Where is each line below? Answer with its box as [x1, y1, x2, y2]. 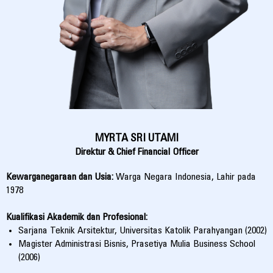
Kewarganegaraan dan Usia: [6, 172, 116, 182]
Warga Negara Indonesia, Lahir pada [116, 172, 256, 182]
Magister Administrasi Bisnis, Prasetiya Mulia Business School [18, 239, 255, 249]
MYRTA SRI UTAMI [94, 133, 179, 144]
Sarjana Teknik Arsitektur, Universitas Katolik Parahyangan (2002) [18, 225, 267, 236]
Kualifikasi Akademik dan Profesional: [6, 212, 147, 222]
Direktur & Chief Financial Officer [74, 147, 199, 157]
